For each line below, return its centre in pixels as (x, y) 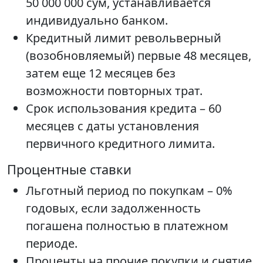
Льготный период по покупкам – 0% (129, 191)
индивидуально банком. (97, 21)
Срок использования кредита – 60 (124, 109)
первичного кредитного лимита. (120, 144)
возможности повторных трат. (114, 91)
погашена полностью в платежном (127, 226)
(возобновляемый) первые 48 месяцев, (139, 56)
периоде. (52, 244)
